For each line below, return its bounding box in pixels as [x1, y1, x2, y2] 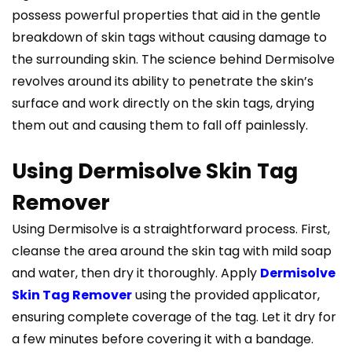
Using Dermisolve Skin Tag [12, 156, 298, 186]
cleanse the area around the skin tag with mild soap [12, 242, 332, 261]
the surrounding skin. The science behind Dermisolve [12, 50, 335, 69]
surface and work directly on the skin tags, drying [12, 94, 314, 113]
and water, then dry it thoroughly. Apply [12, 264, 260, 283]
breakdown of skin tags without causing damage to [12, 28, 327, 47]
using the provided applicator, [132, 286, 320, 305]
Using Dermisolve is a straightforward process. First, [12, 220, 330, 239]
